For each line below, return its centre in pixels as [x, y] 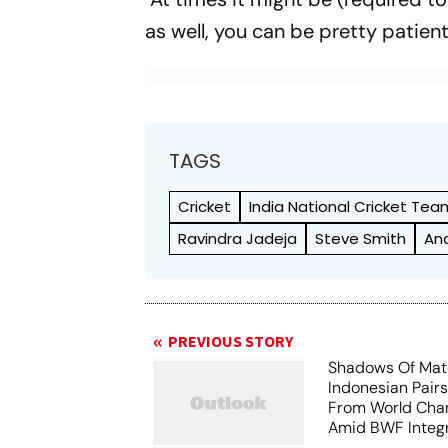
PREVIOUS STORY [231, 342]
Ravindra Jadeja [238, 238]
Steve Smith [361, 238]
